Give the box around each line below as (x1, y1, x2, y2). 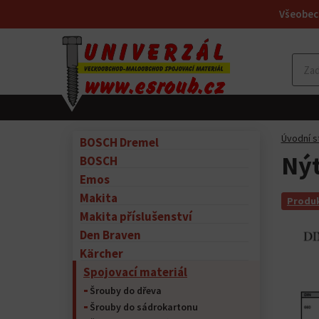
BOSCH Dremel (80, 135, 159, 150)
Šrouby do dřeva (90, 284, 162, 297)
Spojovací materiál (83, 264, 187, 280)
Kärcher (80, 246, 123, 261)
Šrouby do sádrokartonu (90, 300, 198, 313)
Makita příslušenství (80, 209, 192, 224)
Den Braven (80, 227, 141, 243)
